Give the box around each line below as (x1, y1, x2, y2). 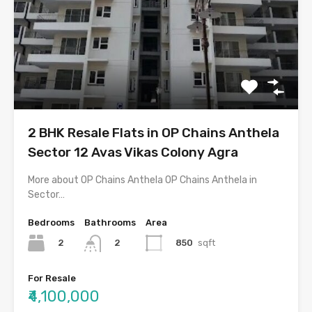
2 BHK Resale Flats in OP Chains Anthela (28, 125, 279, 141)
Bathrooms (84, 217, 136, 228)
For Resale (28, 272, 76, 283)
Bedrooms (28, 217, 75, 228)
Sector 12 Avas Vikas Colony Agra (28, 144, 238, 161)
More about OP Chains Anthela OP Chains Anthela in (28, 174, 257, 187)
